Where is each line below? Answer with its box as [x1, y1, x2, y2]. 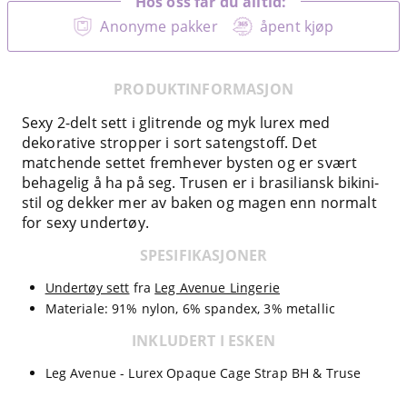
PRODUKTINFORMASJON [114, 78, 293, 99]
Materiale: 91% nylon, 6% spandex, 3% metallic [45, 299, 336, 317]
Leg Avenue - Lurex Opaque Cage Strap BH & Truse [45, 363, 362, 382]
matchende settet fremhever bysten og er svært [22, 152, 358, 173]
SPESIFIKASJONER [139, 244, 268, 265]
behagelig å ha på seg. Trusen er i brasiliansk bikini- [22, 172, 380, 193]
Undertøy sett [45, 278, 130, 296]
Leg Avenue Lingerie [154, 278, 280, 296]
